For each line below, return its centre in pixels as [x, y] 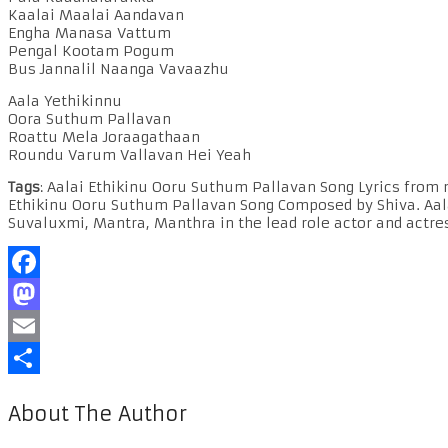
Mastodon [44, 326]
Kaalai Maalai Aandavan [96, 15]
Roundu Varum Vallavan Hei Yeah [129, 155]
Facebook [42, 294]
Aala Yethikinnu [65, 101]
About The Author [97, 413]
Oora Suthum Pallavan [89, 119]
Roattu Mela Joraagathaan [104, 137]
